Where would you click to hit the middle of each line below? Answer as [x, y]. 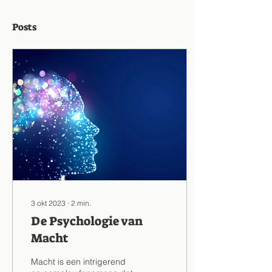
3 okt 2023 [48, 203]
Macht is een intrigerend [78, 262]
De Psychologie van [87, 221]
